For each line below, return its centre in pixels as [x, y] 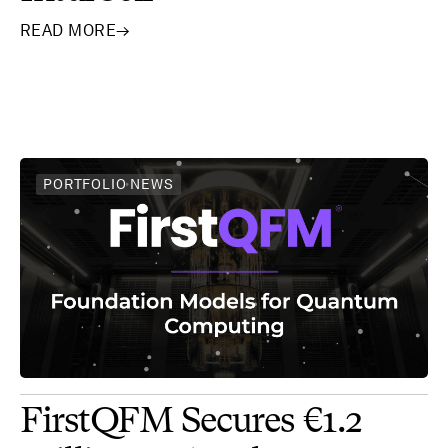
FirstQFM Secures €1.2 [190, 422]
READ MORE [68, 30]
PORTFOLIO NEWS [108, 184]
